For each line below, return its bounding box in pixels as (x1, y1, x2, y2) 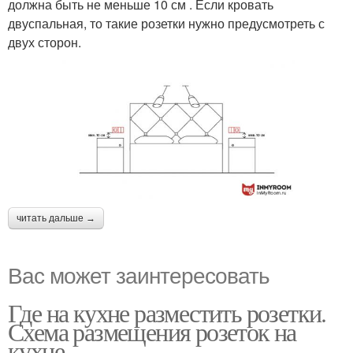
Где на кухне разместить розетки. (8, 295, 326, 330)
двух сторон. (8, 32, 81, 51)
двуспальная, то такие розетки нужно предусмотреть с (8, 13, 325, 32)
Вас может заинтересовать (8, 258, 269, 291)
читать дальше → (17, 213, 95, 225)
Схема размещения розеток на (8, 314, 296, 349)
